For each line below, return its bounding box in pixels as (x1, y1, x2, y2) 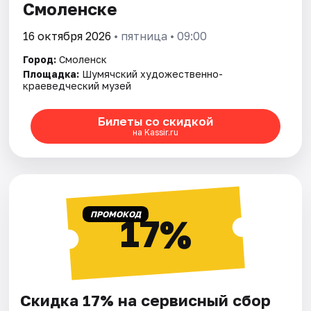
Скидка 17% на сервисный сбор (20, 290, 271, 310)
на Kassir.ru (132, 127, 178, 138)
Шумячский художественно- (82, 67, 224, 80)
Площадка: (23, 67, 80, 80)
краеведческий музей (23, 79, 132, 92)
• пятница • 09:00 (111, 28, 208, 43)
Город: (23, 53, 57, 65)
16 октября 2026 (23, 28, 112, 43)
